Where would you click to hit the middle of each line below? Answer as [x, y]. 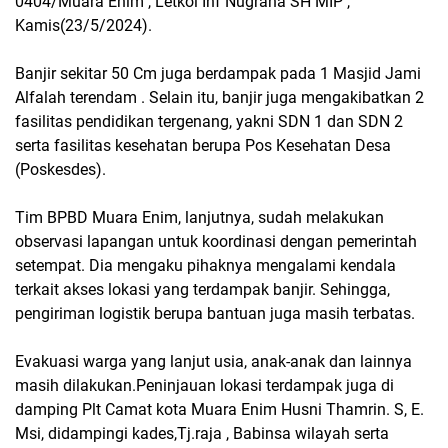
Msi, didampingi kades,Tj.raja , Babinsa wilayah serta [202, 434]
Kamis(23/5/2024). [83, 26]
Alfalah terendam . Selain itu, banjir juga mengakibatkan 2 [219, 98]
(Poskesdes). [60, 170]
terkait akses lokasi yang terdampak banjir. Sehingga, [202, 290]
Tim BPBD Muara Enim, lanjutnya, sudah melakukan [199, 218]
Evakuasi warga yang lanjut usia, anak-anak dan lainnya [213, 362]
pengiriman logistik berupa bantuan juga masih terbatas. [215, 314]
